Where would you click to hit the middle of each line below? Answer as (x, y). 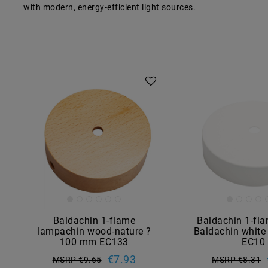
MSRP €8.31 (237, 259)
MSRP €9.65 (77, 259)
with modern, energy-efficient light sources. (109, 7)
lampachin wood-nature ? (94, 231)
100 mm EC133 (94, 242)
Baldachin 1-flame (94, 220)
